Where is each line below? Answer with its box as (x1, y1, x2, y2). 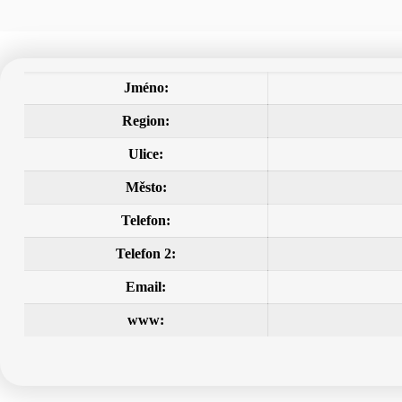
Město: (125, 179, 167, 195)
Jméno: (123, 80, 169, 95)
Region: (122, 113, 170, 128)
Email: (126, 279, 166, 294)
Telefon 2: (116, 246, 176, 261)
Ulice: (128, 146, 163, 162)
